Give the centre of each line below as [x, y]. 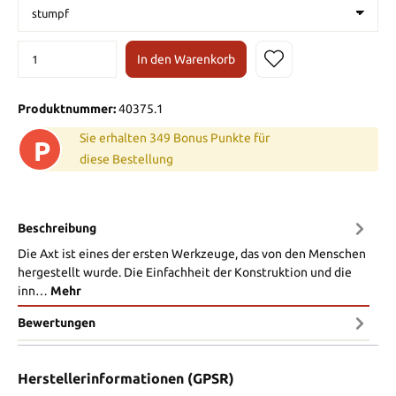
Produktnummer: [68, 109]
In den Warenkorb [186, 60]
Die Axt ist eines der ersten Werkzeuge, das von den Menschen [192, 254]
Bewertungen [57, 322]
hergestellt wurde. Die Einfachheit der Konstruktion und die [185, 273]
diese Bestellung [126, 160]
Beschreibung [57, 228]
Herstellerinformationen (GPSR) [126, 379]
